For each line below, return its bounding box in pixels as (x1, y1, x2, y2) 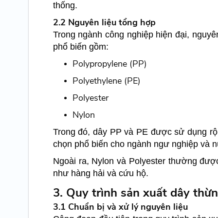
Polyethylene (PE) (72, 75, 141, 87)
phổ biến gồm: (53, 42, 109, 52)
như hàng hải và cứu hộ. (53, 168, 148, 179)
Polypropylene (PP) (72, 58, 147, 70)
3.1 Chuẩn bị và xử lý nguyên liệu (53, 201, 188, 213)
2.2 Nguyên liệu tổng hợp (53, 17, 156, 29)
